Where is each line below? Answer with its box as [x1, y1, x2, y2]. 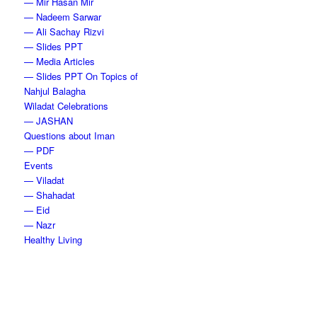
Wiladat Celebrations [24, 99, 109, 113]
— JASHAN [24, 114, 74, 127]
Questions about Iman [24, 129, 115, 142]
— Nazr [24, 218, 56, 231]
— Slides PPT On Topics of [24, 69, 139, 83]
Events [24, 158, 54, 172]
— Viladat [24, 173, 65, 187]
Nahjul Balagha [24, 84, 86, 98]
